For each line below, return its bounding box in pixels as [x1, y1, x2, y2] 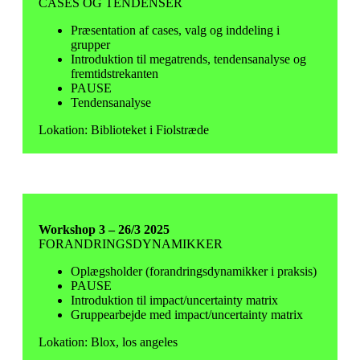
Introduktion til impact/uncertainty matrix [71, 293, 278, 307]
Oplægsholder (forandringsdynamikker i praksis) [71, 264, 320, 278]
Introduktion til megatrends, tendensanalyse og [71, 52, 306, 66]
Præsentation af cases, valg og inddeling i [71, 23, 280, 37]
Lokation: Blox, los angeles [39, 335, 178, 349]
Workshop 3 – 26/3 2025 [39, 223, 170, 236]
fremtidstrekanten [71, 67, 158, 80]
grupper [71, 38, 110, 51]
